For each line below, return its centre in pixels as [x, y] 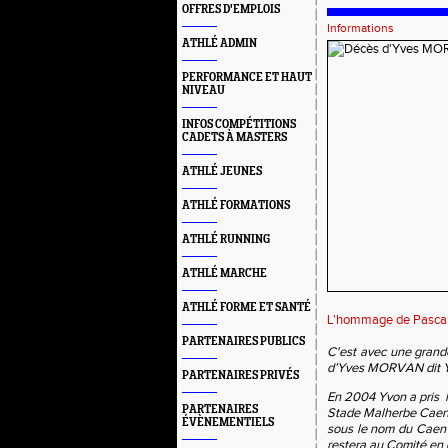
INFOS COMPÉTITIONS [239, 124]
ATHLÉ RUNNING [226, 239]
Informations [360, 28]
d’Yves [347, 368]
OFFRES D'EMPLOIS [231, 9]
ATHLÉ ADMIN [219, 43]
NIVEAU [203, 90]
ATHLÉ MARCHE [224, 273]
